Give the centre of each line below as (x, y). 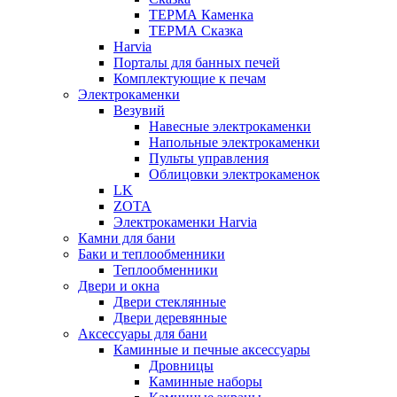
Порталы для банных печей (197, 62)
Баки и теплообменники (152, 254)
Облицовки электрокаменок (234, 174)
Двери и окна (119, 286)
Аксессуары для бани (143, 334)
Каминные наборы (206, 381)
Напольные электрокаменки (234, 142)
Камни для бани (127, 238)
